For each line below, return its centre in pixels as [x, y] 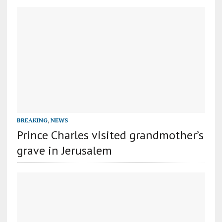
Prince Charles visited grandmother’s [110, 135]
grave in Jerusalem [64, 150]
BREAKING [32, 120]
